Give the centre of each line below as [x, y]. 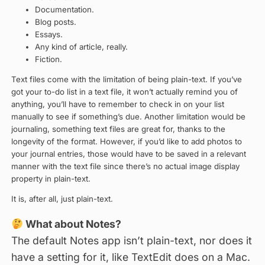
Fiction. [48, 59]
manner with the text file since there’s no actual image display [125, 167]
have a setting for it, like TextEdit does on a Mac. [130, 257]
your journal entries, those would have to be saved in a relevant [128, 154]
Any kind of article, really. [81, 46]
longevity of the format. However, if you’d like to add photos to [126, 142]
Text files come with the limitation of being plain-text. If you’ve [126, 80]
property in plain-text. [51, 179]
